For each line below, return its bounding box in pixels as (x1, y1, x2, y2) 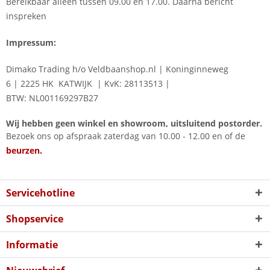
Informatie (6, 237, 58, 251)
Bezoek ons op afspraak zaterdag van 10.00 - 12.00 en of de (6, 130, 245, 142)
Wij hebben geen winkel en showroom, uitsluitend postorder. (6, 117, 262, 129)
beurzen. (6, 144, 42, 156)
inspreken (6, 10, 46, 22)
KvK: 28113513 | (102, 77, 170, 89)
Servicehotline (6, 186, 75, 199)
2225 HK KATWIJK (18, 77, 97, 89)
